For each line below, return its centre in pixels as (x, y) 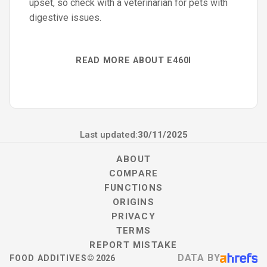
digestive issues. (65, 18)
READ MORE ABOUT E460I (133, 60)
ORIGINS (133, 202)
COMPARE (133, 173)
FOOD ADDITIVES (48, 258)
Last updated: (108, 135)
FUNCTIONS (133, 188)
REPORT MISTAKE (133, 245)
